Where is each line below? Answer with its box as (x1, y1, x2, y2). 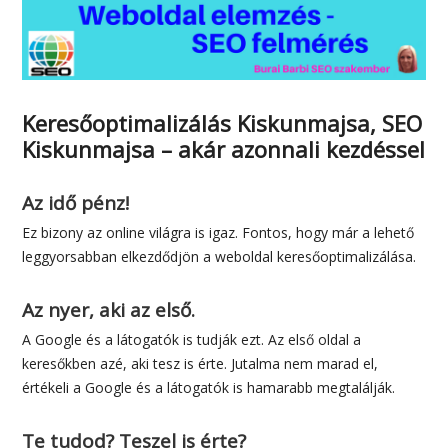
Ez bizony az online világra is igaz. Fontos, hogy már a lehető (22, 223, 415, 243)
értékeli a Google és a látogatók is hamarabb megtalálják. (22, 378, 396, 398)
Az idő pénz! (22, 190, 130, 217)
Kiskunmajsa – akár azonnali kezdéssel (22, 134, 426, 165)
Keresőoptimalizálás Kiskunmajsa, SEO (22, 108, 423, 139)
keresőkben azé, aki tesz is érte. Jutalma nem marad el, (22, 354, 379, 374)
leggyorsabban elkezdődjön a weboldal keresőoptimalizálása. (22, 247, 417, 267)
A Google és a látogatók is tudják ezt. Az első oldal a (22, 330, 362, 350)
